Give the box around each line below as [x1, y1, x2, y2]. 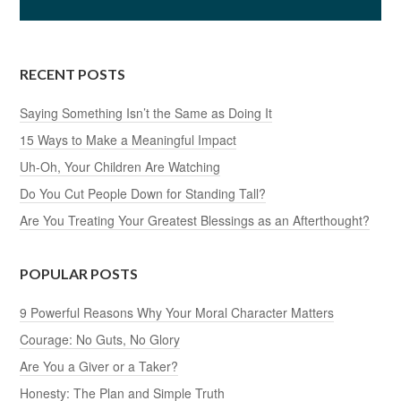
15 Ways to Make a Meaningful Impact [20, 130, 237, 149]
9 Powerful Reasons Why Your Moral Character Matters [20, 303, 335, 321]
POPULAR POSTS [20, 264, 139, 282]
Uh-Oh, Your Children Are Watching [20, 157, 221, 175]
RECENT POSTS [20, 64, 126, 82]
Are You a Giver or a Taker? [20, 356, 179, 375]
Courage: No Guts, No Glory [20, 329, 181, 348]
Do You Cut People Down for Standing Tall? [20, 183, 267, 202]
